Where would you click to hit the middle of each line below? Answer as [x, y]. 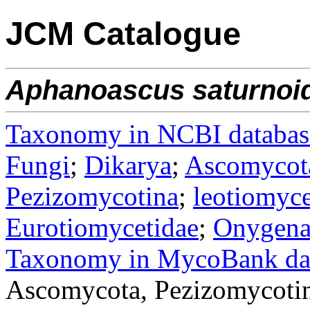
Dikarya [128, 165]
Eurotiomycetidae [102, 227]
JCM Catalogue [123, 34]
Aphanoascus [95, 90]
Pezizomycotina [92, 196]
